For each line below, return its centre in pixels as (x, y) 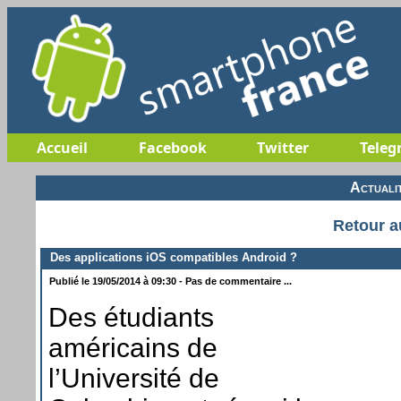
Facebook (172, 148)
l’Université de (134, 378)
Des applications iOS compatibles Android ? (170, 257)
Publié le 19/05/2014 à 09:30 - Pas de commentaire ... (169, 281)
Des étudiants (131, 317)
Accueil (62, 148)
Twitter (282, 148)
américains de (133, 347)
